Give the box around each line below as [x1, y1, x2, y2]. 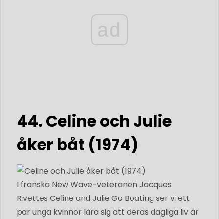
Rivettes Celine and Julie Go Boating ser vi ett [17, 192, 190, 204]
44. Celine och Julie [17, 109, 172, 132]
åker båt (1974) [17, 133, 138, 155]
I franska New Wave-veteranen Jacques [17, 178, 172, 190]
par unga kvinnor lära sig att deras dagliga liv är [17, 206, 198, 218]
